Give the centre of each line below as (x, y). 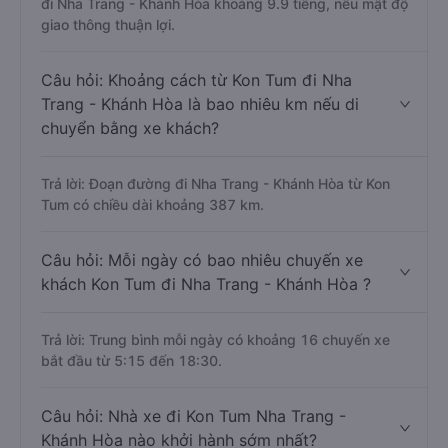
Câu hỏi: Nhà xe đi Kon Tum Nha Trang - (193, 416)
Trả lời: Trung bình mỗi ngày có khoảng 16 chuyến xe (215, 339)
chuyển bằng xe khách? (130, 128)
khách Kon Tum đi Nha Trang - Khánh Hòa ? (206, 284)
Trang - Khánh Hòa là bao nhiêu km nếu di (200, 104)
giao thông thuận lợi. (108, 24)
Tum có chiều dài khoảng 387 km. (152, 204)
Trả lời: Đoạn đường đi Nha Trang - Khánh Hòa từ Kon (215, 183)
